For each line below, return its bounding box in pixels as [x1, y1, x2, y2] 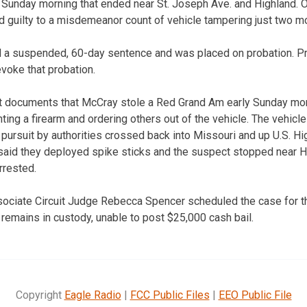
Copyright [15, 288, 64, 302]
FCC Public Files [130, 288, 210, 302]
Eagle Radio [64, 288, 121, 302]
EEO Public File [218, 288, 292, 302]
